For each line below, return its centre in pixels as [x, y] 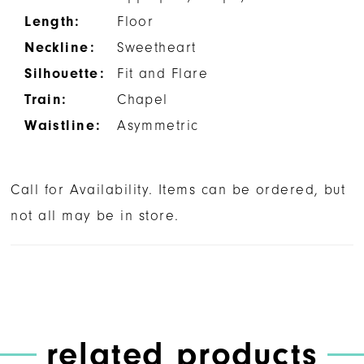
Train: [46, 99]
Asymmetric [158, 125]
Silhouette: [65, 73]
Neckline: [60, 47]
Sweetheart [157, 47]
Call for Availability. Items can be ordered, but [178, 190]
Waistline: [63, 125]
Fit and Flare [163, 73]
